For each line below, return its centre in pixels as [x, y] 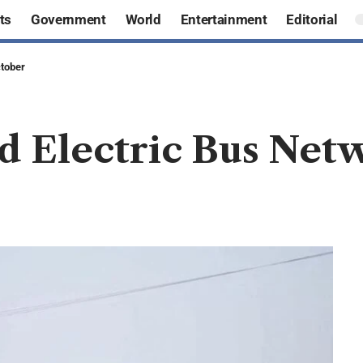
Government [68, 19]
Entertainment [224, 19]
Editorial [312, 19]
